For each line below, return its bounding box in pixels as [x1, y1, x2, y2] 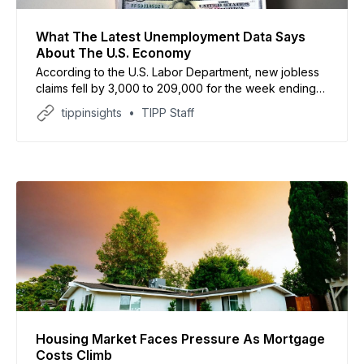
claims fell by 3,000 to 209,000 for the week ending [36, 80, 316, 95]
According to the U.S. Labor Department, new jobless [36, 64, 319, 79]
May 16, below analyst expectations [36, 97, 227, 111]
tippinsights [62, 105, 122, 119]
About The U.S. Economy [36, 44, 191, 61]
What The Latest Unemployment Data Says [36, 28, 305, 45]
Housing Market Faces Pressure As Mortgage [36, 330, 325, 347]
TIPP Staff [141, 105, 194, 119]
